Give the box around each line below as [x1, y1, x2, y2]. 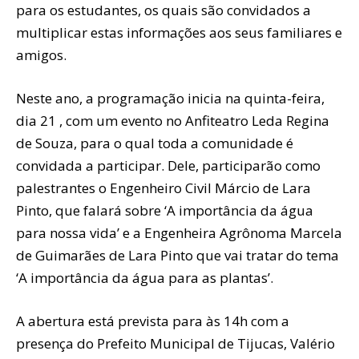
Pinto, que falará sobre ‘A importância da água [16, 201, 313, 220]
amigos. [16, 46, 67, 65]
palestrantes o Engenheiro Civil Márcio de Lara [16, 179, 311, 198]
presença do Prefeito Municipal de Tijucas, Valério [16, 334, 335, 353]
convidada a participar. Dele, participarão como [16, 156, 321, 175]
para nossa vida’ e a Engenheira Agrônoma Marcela [16, 224, 342, 243]
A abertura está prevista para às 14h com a [16, 312, 289, 331]
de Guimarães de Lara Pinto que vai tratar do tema [16, 246, 339, 265]
